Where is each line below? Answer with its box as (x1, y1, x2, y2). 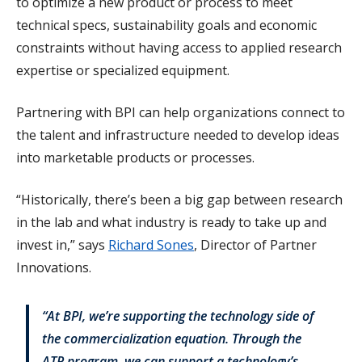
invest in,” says (16, 236, 108, 255)
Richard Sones (108, 236, 194, 255)
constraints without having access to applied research (16, 39, 342, 57)
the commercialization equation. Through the (42, 330, 301, 348)
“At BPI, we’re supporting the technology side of (42, 307, 314, 326)
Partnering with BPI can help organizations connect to (16, 103, 345, 122)
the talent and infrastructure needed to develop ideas (16, 126, 339, 145)
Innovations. (16, 259, 95, 277)
